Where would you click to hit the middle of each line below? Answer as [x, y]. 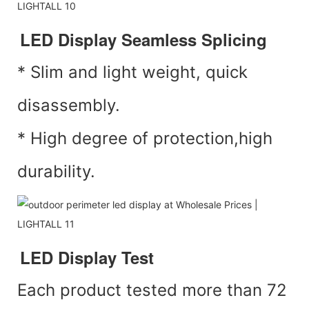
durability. [56, 171]
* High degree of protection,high [145, 138]
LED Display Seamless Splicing [143, 39]
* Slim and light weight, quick [132, 72]
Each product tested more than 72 [152, 290]
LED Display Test [87, 257]
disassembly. [69, 105]
